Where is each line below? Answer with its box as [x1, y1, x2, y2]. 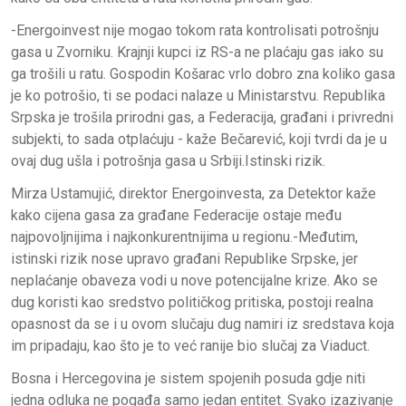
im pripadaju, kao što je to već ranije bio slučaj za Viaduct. [11, 336, 370, 354]
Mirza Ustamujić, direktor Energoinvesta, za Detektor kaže [11, 184, 376, 202]
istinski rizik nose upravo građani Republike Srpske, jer [11, 249, 358, 267]
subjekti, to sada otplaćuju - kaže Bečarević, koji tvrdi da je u [11, 130, 387, 148]
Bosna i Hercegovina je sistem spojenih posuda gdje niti [11, 369, 365, 387]
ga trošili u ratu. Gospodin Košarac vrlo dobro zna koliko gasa [11, 64, 395, 82]
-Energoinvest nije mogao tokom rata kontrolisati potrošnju [11, 21, 379, 39]
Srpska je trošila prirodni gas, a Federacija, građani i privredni [11, 108, 393, 126]
